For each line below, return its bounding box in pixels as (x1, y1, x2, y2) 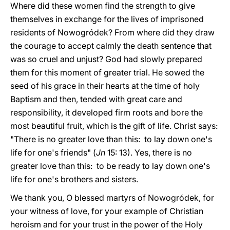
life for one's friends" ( (10, 147, 96, 158)
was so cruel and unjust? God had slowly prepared (10, 54, 202, 64)
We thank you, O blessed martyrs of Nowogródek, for (10, 193, 214, 203)
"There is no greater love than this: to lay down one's (10, 134, 212, 144)
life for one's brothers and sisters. (10, 174, 138, 184)
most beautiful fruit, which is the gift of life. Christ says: (10, 121, 220, 131)
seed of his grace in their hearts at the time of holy (10, 81, 200, 91)
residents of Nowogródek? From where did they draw (10, 27, 215, 37)
